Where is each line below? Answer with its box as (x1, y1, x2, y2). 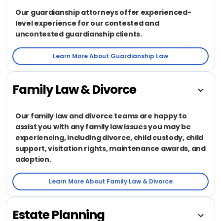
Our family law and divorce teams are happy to (15, 110, 187, 121)
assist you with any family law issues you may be (15, 121, 191, 132)
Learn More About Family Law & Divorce (48, 177, 173, 185)
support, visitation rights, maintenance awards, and (15, 143, 206, 153)
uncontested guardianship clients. (15, 29, 142, 39)
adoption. (15, 154, 51, 164)
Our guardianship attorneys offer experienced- (15, 7, 191, 17)
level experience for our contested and (15, 18, 159, 28)
